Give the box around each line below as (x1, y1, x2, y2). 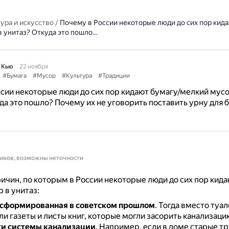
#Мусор (32, 72, 56, 79)
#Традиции (98, 72, 130, 79)
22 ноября (19, 63, 48, 70)
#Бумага (2, 72, 27, 79)
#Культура (61, 72, 92, 79)
